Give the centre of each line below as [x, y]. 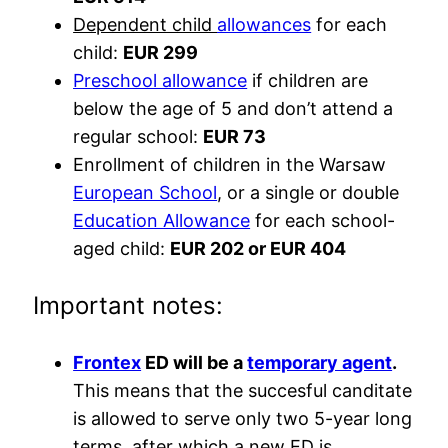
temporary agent [320, 362]
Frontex [107, 362]
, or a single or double [308, 192]
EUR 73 [235, 136]
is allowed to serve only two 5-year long [243, 418]
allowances [264, 24]
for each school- [323, 220]
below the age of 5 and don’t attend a [233, 108]
